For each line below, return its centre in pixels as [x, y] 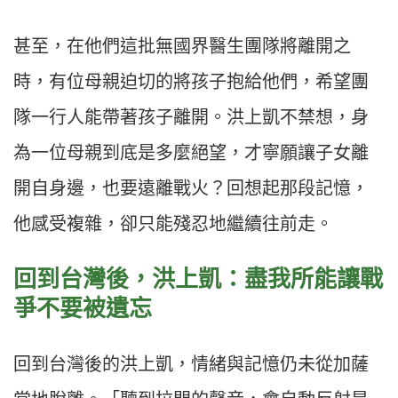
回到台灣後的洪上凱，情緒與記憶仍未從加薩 [191, 365]
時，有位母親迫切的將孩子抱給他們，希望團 [191, 82]
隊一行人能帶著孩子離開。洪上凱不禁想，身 [191, 118]
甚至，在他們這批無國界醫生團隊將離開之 [182, 47]
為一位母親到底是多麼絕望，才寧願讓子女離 [191, 153]
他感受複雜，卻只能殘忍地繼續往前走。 [173, 224]
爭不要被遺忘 [83, 309]
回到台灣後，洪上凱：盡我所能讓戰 [198, 279]
